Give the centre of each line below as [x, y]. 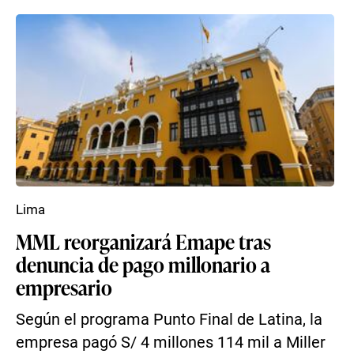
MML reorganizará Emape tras [143, 241]
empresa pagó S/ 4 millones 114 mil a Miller [171, 343]
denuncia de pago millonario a [143, 264]
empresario [64, 287]
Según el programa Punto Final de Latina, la [169, 320]
